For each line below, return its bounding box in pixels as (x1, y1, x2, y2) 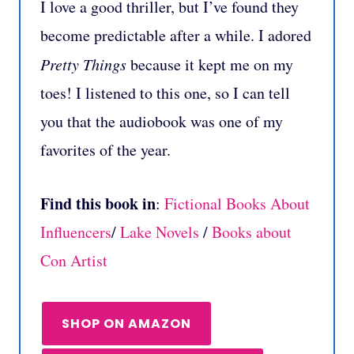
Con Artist (40, 250, 107, 272)
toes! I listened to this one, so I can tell (40, 82, 290, 104)
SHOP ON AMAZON (62, 314, 191, 333)
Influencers (40, 221, 111, 243)
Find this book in (40, 192, 156, 216)
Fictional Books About (164, 193, 310, 215)
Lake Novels (120, 221, 199, 243)
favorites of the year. (40, 139, 171, 161)
